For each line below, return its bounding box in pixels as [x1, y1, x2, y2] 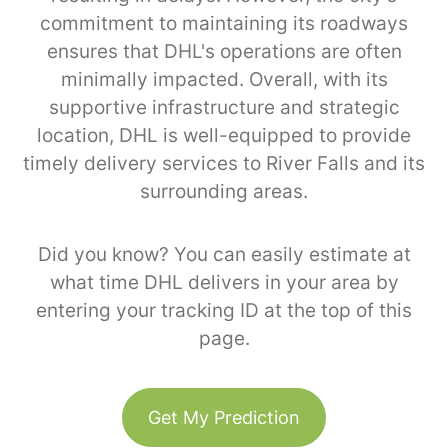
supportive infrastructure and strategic [48, 95, 400, 119]
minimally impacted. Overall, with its [60, 67, 388, 91]
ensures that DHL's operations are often [46, 39, 402, 63]
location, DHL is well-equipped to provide [37, 123, 411, 147]
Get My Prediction [148, 406, 300, 428]
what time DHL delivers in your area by [49, 270, 399, 294]
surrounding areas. [140, 179, 308, 203]
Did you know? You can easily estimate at [37, 242, 411, 266]
